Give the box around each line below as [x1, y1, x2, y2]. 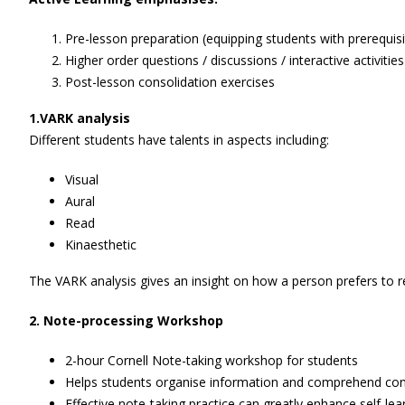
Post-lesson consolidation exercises [65, 73, 275, 90]
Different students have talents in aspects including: [29, 131, 329, 148]
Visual [65, 171, 99, 188]
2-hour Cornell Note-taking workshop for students [65, 352, 358, 369]
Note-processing [43, 312, 157, 329]
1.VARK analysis [29, 109, 130, 127]
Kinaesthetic [65, 236, 137, 253]
